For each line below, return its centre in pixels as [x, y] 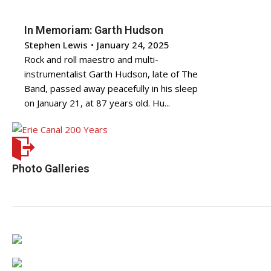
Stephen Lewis [56, 45]
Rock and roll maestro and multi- [91, 59]
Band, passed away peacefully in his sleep [111, 88]
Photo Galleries [51, 168]
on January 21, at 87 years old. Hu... [97, 103]
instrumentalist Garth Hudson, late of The [111, 74]
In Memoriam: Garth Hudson [94, 30]
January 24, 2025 [133, 45]
